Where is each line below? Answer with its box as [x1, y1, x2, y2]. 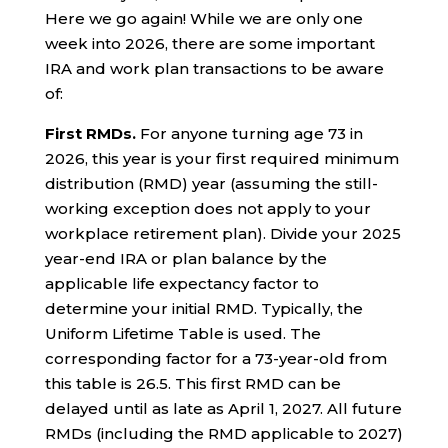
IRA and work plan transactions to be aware [44, 58, 384, 78]
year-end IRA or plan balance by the [44, 248, 327, 268]
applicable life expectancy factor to [44, 273, 319, 293]
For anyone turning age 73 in [135, 123, 363, 143]
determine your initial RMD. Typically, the [44, 298, 363, 318]
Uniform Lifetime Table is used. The [44, 323, 321, 343]
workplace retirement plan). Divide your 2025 [44, 223, 401, 243]
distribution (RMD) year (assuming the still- [44, 173, 378, 193]
